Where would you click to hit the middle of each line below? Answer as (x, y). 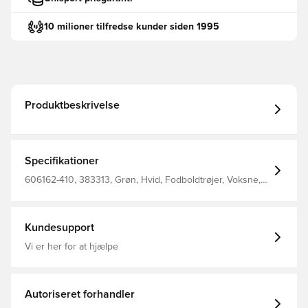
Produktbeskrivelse (72, 105)
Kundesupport (59, 228)
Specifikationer (62, 161)
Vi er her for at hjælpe (71, 247)
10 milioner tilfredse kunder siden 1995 (132, 26)
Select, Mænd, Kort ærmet (80, 191)
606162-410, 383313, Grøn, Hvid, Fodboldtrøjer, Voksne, (143, 180)
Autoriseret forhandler (80, 294)
